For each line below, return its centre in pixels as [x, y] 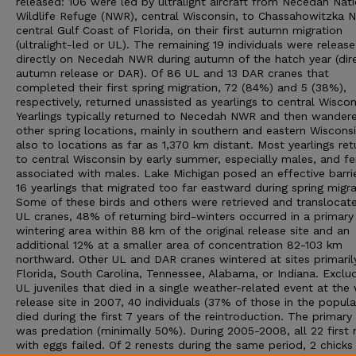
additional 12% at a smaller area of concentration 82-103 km [179, 245]
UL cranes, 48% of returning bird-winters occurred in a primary [185, 216]
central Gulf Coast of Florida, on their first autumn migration [179, 30]
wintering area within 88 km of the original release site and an [183, 230]
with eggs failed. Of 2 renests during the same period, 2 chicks [184, 345]
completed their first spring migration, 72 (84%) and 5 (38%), [181, 87]
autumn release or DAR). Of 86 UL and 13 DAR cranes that [172, 73]
